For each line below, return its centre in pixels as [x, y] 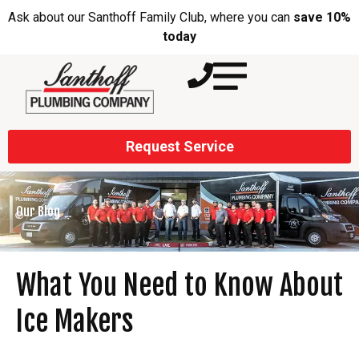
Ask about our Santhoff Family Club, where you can [151, 17]
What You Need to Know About [179, 285]
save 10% [322, 17]
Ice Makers [75, 321]
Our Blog [38, 212]
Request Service [179, 146]
